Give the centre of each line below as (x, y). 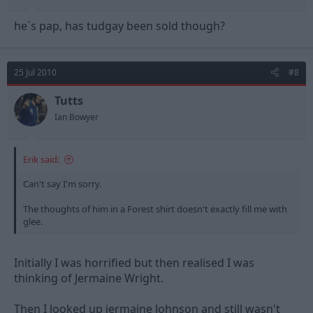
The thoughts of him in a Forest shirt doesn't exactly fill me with (155, 209)
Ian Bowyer (77, 117)
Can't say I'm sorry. (62, 184)
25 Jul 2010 (35, 72)
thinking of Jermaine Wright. (89, 278)
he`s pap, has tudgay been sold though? (119, 26)
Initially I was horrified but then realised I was (134, 263)
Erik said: (41, 159)
